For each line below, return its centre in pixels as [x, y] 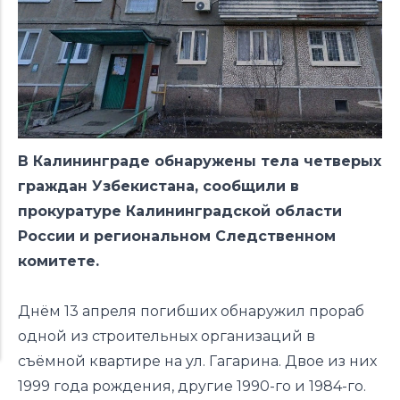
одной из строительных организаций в [167, 336]
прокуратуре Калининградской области [180, 211]
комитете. [58, 261]
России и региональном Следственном [177, 236]
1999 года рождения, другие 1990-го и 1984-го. [192, 386]
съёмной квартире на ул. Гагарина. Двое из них [197, 361]
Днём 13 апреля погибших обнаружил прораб [191, 311]
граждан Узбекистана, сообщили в [158, 186]
